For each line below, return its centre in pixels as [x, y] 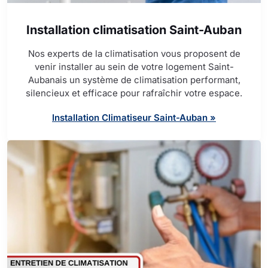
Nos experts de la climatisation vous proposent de [134, 54]
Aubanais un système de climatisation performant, [134, 80]
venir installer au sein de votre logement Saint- [134, 67]
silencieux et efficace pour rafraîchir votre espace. [134, 93]
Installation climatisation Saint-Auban [134, 30]
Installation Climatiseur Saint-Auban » [134, 118]
